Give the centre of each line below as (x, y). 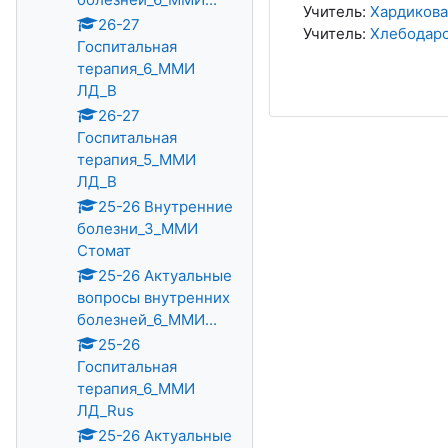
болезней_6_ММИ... (147, 319)
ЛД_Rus (105, 410)
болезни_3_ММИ (137, 228)
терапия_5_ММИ (136, 159)
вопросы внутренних (153, 297)
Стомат (104, 250)
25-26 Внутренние (165, 206)
